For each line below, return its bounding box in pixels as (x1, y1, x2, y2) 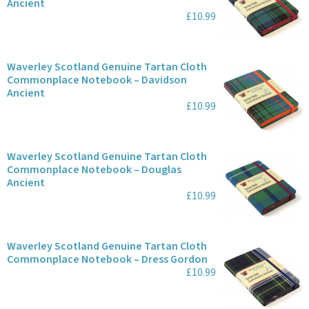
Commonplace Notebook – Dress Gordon (7, 252, 208, 267)
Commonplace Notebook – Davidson (7, 72, 187, 88)
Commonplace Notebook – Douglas (7, 162, 181, 177)
